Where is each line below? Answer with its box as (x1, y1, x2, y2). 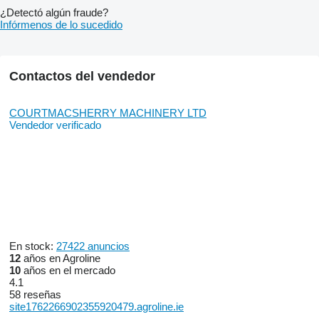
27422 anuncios (56, 239, 130, 252)
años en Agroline (21, 251, 100, 264)
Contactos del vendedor (9, 68, 155, 83)
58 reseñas (9, 288, 61, 300)
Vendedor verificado (9, 118, 101, 131)
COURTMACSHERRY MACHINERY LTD (9, 106, 206, 119)
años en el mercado (21, 263, 115, 276)
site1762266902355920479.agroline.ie (9, 300, 184, 313)
